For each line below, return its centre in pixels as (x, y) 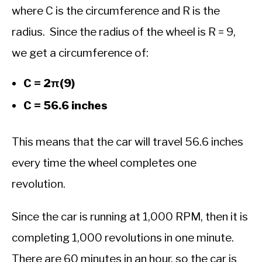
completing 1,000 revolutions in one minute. (124, 237)
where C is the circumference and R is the (116, 11)
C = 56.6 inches (65, 105)
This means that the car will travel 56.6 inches (127, 142)
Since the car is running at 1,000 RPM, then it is (130, 216)
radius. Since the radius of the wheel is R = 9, (124, 32)
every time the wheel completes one (104, 163)
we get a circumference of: (80, 53)
